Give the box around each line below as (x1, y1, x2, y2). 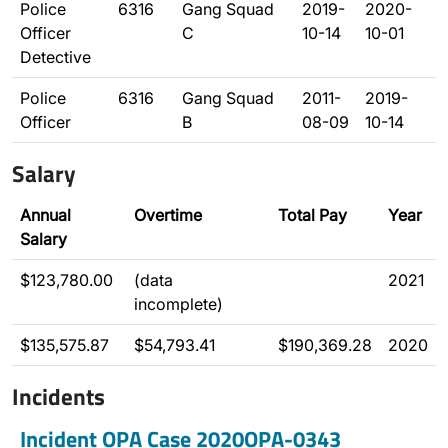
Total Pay (278, 205, 347, 225)
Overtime (134, 205, 202, 225)
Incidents (12, 378, 105, 414)
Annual (20, 205, 71, 225)
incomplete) (134, 294, 223, 314)
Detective (20, 47, 91, 67)
